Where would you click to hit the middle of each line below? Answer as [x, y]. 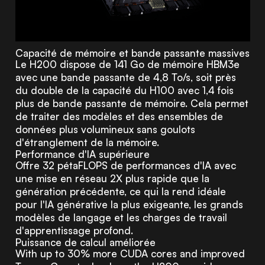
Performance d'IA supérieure [82, 154]
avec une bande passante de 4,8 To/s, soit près [125, 77]
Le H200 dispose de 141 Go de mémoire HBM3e [127, 64]
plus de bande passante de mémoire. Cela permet [132, 103]
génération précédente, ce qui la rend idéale [120, 191]
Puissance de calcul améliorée [85, 242]
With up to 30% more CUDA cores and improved [130, 253]
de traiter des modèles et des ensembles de [119, 116]
